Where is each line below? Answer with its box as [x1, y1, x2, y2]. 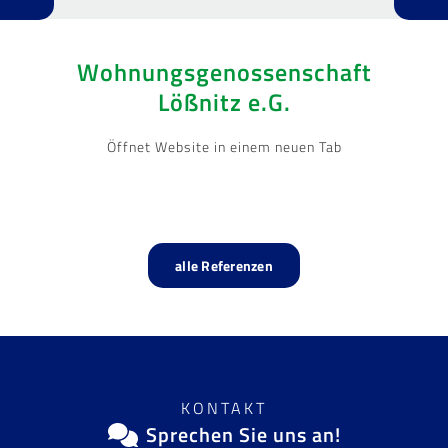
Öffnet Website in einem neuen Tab [106, 135, 342, 157]
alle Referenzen [175, 254, 273, 276]
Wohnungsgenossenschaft [76, 53, 372, 90]
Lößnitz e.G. [157, 83, 291, 120]
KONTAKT [181, 395, 267, 420]
